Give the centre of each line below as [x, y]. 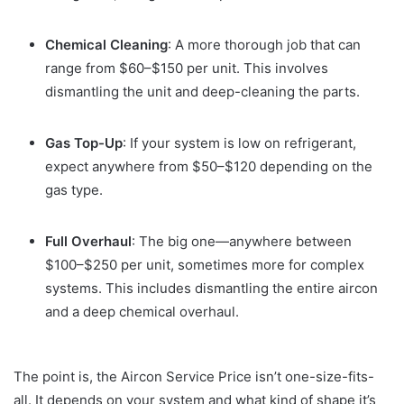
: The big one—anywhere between [242, 242]
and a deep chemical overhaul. [142, 312]
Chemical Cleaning [106, 45]
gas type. [74, 190]
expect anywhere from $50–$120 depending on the [209, 167]
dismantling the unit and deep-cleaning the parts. [202, 92]
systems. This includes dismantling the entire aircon [211, 289]
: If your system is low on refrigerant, [239, 143]
